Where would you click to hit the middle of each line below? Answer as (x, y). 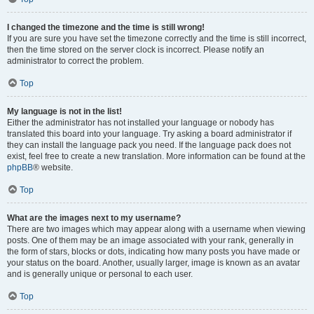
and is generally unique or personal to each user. (100, 274)
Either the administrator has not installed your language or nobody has (141, 123)
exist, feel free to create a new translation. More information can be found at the (156, 156)
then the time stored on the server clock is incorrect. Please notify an (136, 50)
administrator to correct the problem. (75, 61)
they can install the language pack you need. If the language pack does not (149, 145)
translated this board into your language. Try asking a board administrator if (149, 134)
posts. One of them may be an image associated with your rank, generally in (150, 240)
